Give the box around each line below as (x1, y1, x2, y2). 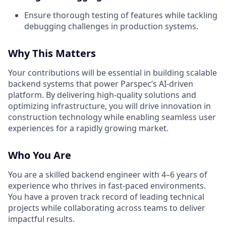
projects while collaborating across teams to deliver (8, 202, 205, 214)
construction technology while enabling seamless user (8, 111, 216, 123)
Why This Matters (8, 46, 96, 61)
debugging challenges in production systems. (24, 21, 198, 32)
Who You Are (8, 148, 71, 162)
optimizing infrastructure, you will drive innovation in (8, 100, 211, 112)
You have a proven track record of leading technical (8, 191, 204, 203)
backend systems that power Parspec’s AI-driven (8, 78, 193, 90)
